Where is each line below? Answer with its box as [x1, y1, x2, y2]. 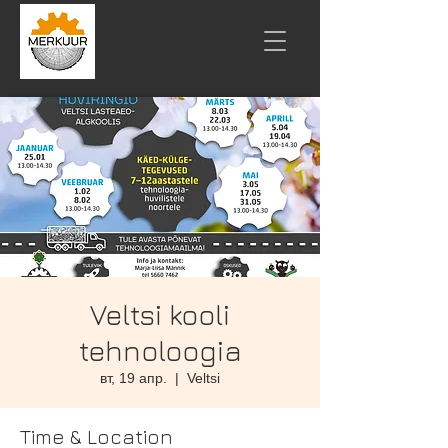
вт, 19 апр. [100, 370, 167, 386]
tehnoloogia [78, 334, 242, 367]
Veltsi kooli [90, 298, 230, 331]
